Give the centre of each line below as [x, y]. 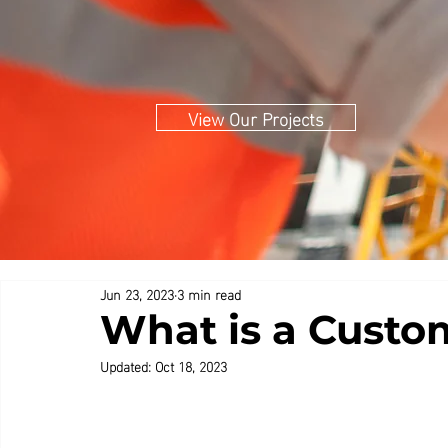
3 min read [209, 293]
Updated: [127, 365]
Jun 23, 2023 [137, 293]
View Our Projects [256, 117]
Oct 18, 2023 [191, 365]
